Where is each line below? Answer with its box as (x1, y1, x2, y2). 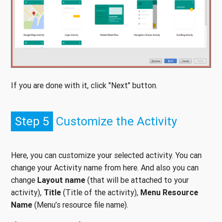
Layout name (37, 174, 85, 185)
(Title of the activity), (61, 187, 140, 197)
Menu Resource (140, 187, 198, 197)
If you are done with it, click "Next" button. (11, 80, 158, 90)
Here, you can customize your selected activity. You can (11, 150, 202, 160)
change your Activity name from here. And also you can (11, 162, 199, 172)
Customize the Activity (53, 113, 177, 128)
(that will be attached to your (85, 174, 189, 185)
